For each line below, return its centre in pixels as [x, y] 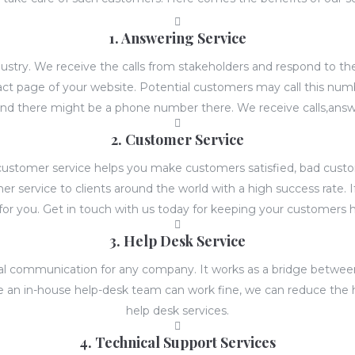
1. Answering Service [177, 38]
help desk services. [177, 311]
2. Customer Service [177, 140]
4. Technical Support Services [177, 343]
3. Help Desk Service [177, 241]
